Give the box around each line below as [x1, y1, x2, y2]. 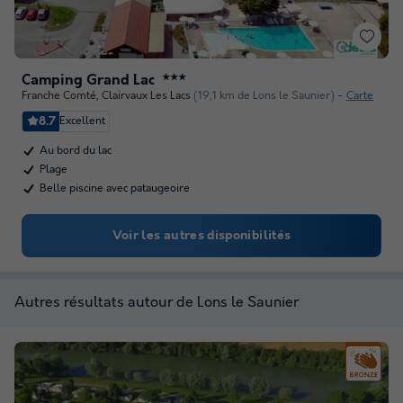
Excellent [59, 114, 105, 128]
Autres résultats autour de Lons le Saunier [14, 294, 299, 311]
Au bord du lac [40, 144, 112, 157]
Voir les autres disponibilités [112, 228, 291, 243]
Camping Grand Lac [22, 72, 155, 89]
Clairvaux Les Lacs [102, 89, 191, 103]
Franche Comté [22, 89, 96, 103]
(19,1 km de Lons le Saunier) [193, 89, 335, 103]
